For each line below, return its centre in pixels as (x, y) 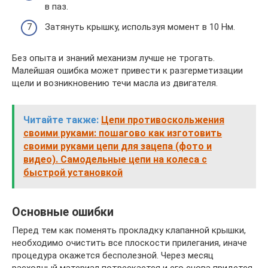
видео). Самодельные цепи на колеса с (115, 159)
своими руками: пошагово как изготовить (123, 133)
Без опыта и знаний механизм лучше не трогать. (113, 58)
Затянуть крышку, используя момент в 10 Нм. (140, 27)
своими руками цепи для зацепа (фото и (118, 146)
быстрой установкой (73, 172)
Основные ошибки (63, 212)
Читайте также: (61, 120)
